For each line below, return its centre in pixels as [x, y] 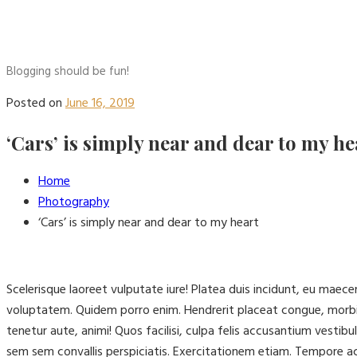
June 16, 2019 [100, 103]
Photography [74, 202]
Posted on [34, 103]
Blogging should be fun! [68, 71]
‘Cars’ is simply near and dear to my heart [149, 223]
